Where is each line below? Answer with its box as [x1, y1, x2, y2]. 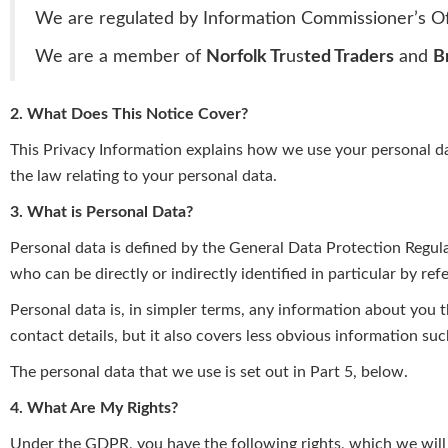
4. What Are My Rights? [10, 400, 178, 417]
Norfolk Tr [206, 48, 286, 66]
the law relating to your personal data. [10, 168, 277, 185]
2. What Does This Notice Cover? [10, 106, 248, 123]
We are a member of [35, 48, 206, 66]
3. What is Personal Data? [10, 204, 193, 221]
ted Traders [304, 48, 394, 66]
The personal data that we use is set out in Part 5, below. [10, 364, 408, 381]
